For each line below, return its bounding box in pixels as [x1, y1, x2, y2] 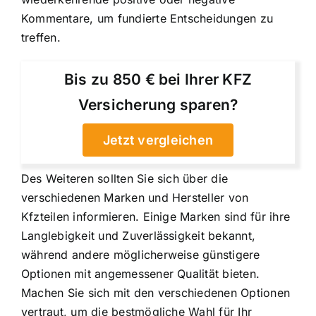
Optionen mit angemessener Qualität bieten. [21, 267, 260, 281]
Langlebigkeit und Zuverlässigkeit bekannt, [21, 229, 256, 243]
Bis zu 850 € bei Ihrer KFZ [63, 71, 253, 89]
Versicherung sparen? [78, 96, 238, 114]
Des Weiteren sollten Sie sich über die [21, 171, 229, 186]
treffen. [21, 30, 61, 45]
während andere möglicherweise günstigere [21, 248, 260, 262]
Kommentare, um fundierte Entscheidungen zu [21, 11, 274, 26]
